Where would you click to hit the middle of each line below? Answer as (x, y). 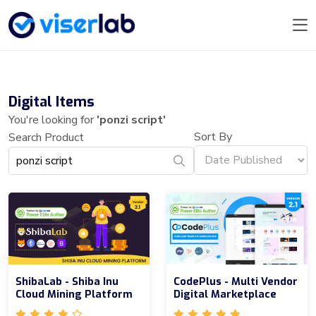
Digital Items (51, 102)
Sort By (213, 137)
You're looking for (53, 120)
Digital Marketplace (225, 294)
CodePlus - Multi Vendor (236, 281)
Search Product (46, 137)
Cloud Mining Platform (74, 294)
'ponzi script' (131, 120)
